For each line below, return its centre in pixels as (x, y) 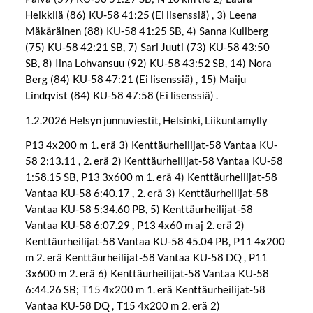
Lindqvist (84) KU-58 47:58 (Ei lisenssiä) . (121, 95)
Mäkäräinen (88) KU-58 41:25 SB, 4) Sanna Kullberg (148, 30)
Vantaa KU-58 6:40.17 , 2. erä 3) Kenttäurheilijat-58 (146, 193)
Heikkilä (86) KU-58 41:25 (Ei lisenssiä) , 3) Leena (141, 14)
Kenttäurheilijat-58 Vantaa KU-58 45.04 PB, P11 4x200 (155, 241)
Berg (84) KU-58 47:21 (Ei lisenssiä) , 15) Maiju (135, 79)
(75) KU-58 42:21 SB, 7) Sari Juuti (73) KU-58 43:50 (147, 46)
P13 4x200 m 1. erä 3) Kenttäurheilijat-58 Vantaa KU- (151, 145)
